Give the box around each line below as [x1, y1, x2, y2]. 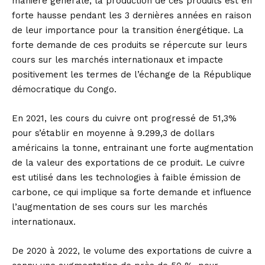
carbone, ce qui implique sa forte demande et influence [12, 187, 251, 198]
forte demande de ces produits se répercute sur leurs [12, 40, 247, 50]
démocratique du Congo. [12, 84, 117, 95]
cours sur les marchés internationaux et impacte [12, 54, 223, 65]
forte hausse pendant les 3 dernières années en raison [12, 10, 251, 21]
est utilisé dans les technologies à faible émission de [12, 172, 241, 183]
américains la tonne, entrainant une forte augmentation [12, 143, 253, 153]
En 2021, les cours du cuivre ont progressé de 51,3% [12, 113, 237, 124]
